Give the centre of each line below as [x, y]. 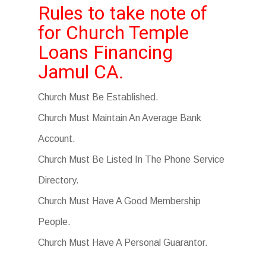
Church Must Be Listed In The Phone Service [131, 159]
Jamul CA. [81, 72]
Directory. [58, 180]
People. [54, 222]
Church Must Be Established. [98, 97]
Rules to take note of [123, 13]
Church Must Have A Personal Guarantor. [123, 243]
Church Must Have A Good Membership [119, 201]
